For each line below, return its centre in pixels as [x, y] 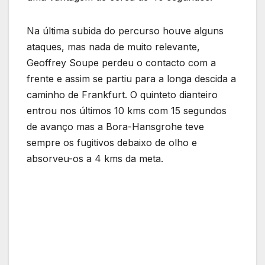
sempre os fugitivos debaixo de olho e [112, 143]
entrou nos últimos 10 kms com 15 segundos [127, 111]
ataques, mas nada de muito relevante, [113, 47]
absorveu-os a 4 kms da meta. [95, 159]
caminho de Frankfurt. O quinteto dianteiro [122, 95]
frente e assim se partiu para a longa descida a [131, 79]
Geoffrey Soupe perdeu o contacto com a [121, 63]
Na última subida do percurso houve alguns [125, 31]
